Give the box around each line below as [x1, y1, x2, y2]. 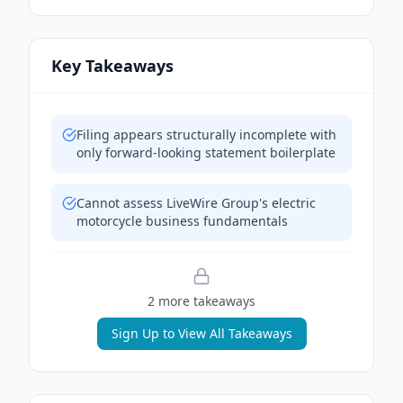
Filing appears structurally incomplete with [76, 126, 336, 143]
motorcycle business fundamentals [76, 212, 288, 229]
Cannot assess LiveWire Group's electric [76, 194, 316, 211]
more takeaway [155, 292, 249, 309]
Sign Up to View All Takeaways [111, 325, 292, 342]
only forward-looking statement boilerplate [76, 144, 336, 161]
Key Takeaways [51, 55, 174, 76]
